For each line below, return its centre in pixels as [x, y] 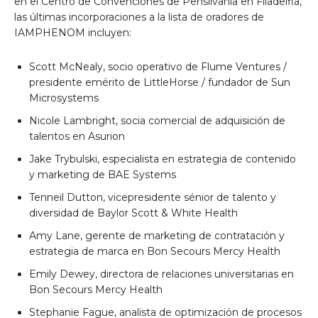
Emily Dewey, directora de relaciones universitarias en [161, 274]
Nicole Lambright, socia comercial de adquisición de [157, 120]
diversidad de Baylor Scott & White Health [133, 213]
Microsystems [64, 98]
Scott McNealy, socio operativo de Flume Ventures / [158, 66]
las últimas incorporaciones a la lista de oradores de [139, 17]
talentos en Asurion [77, 136]
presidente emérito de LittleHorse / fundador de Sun [160, 82]
